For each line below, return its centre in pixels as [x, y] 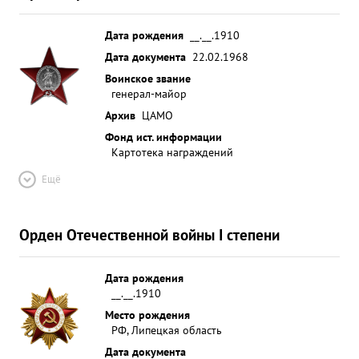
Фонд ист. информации [163, 137]
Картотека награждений [172, 152]
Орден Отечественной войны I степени [149, 234]
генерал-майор [149, 93]
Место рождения [147, 315]
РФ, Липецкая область [167, 330]
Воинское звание [148, 78]
